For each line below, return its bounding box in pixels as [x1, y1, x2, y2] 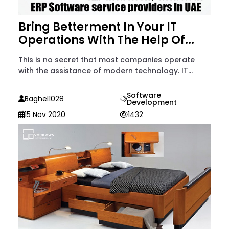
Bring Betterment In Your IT [18, 19, 177, 35]
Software [127, 90, 161, 101]
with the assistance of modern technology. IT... [18, 65, 193, 76]
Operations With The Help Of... [18, 32, 194, 49]
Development [127, 97, 177, 108]
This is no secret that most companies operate [18, 55, 195, 65]
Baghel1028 [25, 94, 64, 104]
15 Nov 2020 [25, 109, 65, 120]
